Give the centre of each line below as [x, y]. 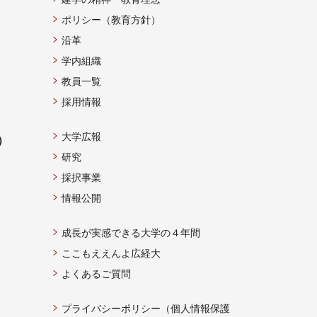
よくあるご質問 [96, 274]
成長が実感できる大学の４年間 [131, 233]
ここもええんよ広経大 [111, 254]
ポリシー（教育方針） [111, 20]
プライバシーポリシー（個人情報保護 [146, 309]
